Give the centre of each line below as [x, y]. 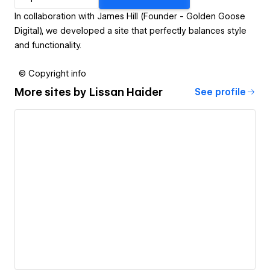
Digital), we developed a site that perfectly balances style [130, 30]
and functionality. [48, 45]
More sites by [52, 92]
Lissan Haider [126, 92]
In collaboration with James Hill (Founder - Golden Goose [130, 16]
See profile [220, 92]
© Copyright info [52, 73]
